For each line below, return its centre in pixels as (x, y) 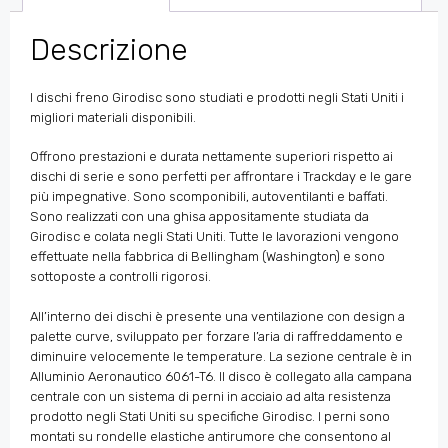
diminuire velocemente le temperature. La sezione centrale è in (221, 356)
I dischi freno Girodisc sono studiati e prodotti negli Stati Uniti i (217, 97)
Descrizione (109, 49)
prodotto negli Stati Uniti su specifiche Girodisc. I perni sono (210, 416)
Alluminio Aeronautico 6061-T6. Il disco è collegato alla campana (221, 376)
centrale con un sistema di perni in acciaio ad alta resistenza (210, 396)
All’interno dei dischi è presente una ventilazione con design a (217, 316)
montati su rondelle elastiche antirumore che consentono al (210, 436)
